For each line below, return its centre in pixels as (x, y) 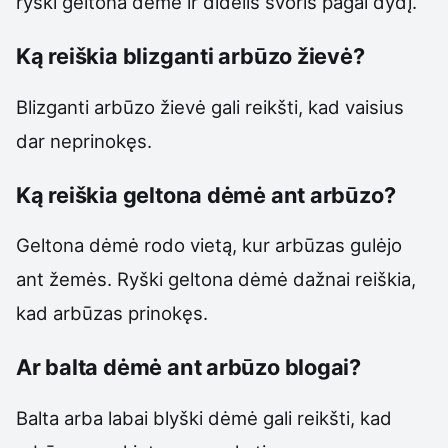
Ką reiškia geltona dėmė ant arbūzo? (206, 194)
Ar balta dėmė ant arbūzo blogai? (189, 367)
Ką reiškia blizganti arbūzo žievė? (190, 55)
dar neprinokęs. (84, 140)
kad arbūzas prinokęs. (112, 313)
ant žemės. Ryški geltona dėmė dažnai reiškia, (216, 279)
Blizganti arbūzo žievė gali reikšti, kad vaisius (210, 106)
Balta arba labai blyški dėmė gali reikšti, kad (204, 417)
